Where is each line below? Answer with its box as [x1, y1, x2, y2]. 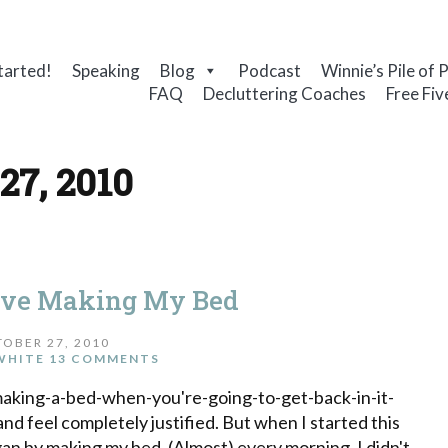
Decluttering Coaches [203, 83, 367, 105]
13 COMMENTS [49, 350, 161, 366]
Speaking [71, 59, 140, 81]
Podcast [237, 59, 301, 81]
